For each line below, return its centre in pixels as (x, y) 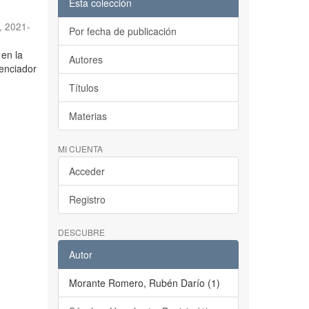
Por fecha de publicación (122, 31)
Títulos (83, 88)
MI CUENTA (80, 149)
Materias (88, 116)
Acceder (87, 171)
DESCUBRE (81, 232)
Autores (86, 59)
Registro (87, 199)
